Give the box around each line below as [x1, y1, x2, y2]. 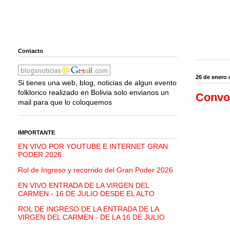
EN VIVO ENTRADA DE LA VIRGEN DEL [18, 181, 149, 190]
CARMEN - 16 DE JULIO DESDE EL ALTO [18, 189, 155, 198]
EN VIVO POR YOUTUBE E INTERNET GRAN [18, 142, 168, 151]
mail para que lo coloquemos [18, 98, 112, 107]
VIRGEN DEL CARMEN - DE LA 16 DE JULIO [18, 213, 165, 222]
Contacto [18, 47, 43, 54]
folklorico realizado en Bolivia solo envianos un [18, 88, 169, 97]
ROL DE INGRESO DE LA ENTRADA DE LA [18, 205, 159, 214]
